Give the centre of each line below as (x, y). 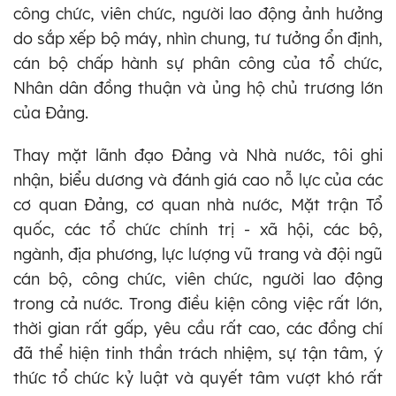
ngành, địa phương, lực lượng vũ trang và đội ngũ (198, 254)
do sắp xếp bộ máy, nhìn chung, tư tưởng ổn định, (198, 38)
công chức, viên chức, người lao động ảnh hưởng (198, 13)
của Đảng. (51, 112)
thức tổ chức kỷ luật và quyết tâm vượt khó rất (198, 377)
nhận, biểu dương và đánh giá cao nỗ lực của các (198, 179)
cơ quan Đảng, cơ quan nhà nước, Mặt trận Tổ (198, 204)
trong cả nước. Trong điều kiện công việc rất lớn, (198, 303)
